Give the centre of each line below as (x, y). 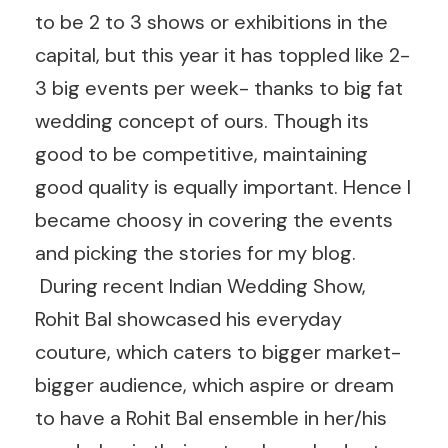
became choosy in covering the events (214, 219)
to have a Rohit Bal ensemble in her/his (211, 417)
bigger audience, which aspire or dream (214, 384)
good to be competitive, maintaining (201, 153)
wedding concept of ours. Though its (202, 120)
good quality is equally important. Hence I (223, 186)
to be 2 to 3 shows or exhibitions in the (211, 21)
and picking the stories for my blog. (195, 252)
